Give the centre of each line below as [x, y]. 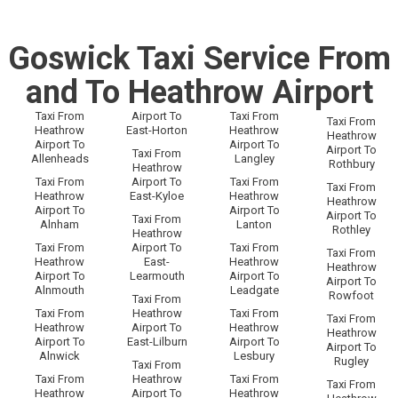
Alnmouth [60, 291]
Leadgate [254, 291]
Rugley [352, 362]
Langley [254, 159]
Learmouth [157, 276]
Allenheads [60, 159]
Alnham [60, 225]
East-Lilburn [157, 342]
